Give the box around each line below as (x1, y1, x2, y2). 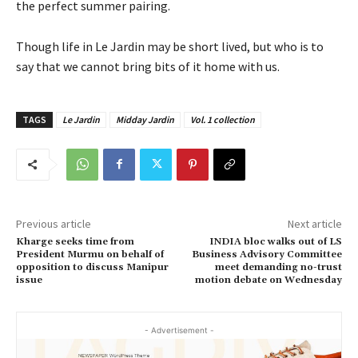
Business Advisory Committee (191, 248, 342, 261)
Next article (287, 216, 342, 231)
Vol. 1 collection (190, 113, 255, 125)
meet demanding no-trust (214, 261, 342, 273)
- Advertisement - (144, 324, 214, 335)
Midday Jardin (116, 113, 174, 125)
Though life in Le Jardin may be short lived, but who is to (16, 38, 324, 54)
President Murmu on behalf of (16, 248, 164, 261)
